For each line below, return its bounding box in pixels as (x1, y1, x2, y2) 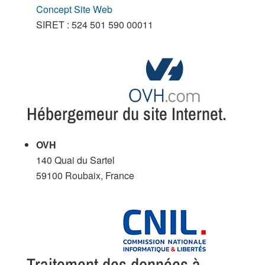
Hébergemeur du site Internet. (26, 101, 227, 125)
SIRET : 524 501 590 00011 (35, 17, 153, 31)
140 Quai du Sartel (35, 153, 115, 167)
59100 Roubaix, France (35, 168, 134, 182)
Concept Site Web (35, 2, 112, 16)
